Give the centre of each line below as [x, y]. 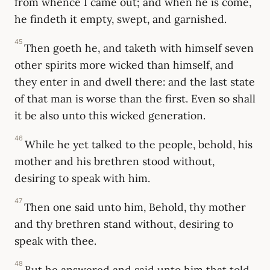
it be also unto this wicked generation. [110, 115]
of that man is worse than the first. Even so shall [135, 98]
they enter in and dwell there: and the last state [135, 81]
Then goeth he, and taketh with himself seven [139, 48]
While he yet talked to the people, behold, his [139, 144]
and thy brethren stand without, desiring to [124, 224]
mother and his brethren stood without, [115, 161]
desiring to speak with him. [82, 178]
